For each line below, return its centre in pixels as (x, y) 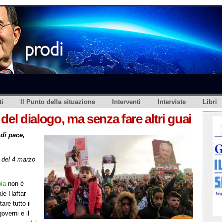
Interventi (126, 102)
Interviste (172, 102)
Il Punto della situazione (58, 102)
